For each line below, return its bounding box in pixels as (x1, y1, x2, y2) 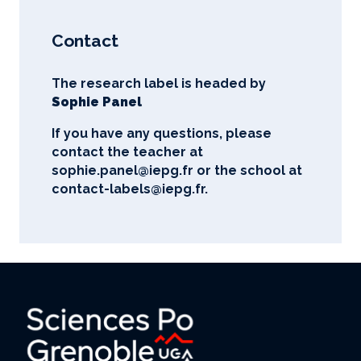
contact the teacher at (52, 143, 203, 160)
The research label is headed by (52, 75, 266, 91)
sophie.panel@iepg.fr (52, 162, 193, 178)
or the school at (193, 162, 302, 178)
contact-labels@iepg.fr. (52, 180, 208, 197)
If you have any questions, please (52, 125, 272, 141)
